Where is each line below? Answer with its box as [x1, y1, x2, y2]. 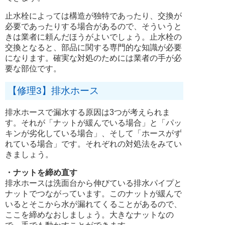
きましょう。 [5, 150, 53, 159]
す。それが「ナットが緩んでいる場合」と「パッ [5, 118, 182, 127]
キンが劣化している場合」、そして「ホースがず [5, 129, 182, 138]
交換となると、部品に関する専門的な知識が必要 [5, 43, 182, 52]
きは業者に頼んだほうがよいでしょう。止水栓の [5, 32, 182, 41]
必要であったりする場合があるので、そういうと [5, 22, 182, 31]
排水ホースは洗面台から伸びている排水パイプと [5, 178, 182, 187]
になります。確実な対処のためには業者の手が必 [5, 53, 182, 62]
